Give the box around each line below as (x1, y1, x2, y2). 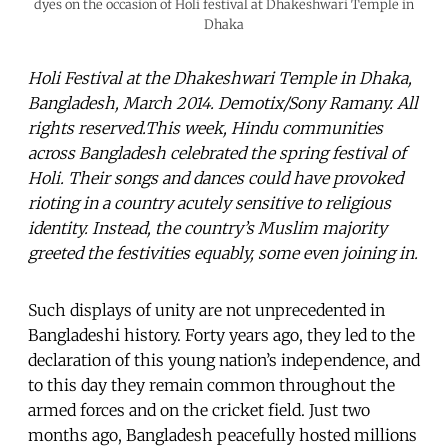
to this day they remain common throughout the (28, 374, 395, 395)
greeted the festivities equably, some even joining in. (28, 242, 418, 263)
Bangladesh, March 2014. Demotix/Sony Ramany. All (28, 92, 418, 113)
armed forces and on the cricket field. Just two (28, 399, 370, 420)
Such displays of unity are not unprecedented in (28, 299, 385, 320)
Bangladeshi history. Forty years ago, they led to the (28, 324, 415, 345)
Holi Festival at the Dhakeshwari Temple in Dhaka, (28, 67, 412, 88)
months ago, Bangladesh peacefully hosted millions (28, 424, 417, 445)
